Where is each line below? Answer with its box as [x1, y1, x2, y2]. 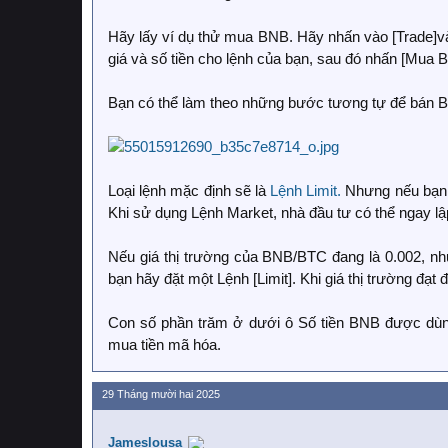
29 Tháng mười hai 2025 [102, 388, 220, 400]
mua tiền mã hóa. [108, 336, 221, 353]
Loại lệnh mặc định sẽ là [108, 182, 270, 199]
